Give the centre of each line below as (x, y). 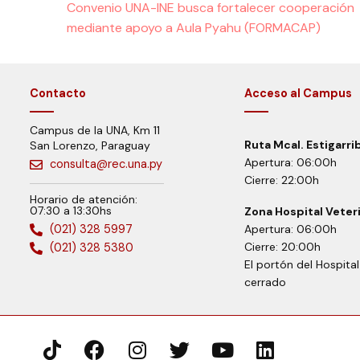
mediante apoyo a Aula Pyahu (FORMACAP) (194, 27)
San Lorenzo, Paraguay (90, 145)
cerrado (265, 282)
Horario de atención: (84, 199)
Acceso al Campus (298, 93)
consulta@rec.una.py (106, 164)
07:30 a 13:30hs (71, 211)
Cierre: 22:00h (281, 180)
